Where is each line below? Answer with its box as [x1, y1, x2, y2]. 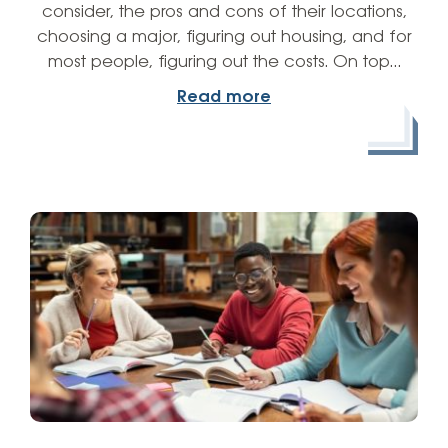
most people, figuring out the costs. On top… [47, 52, 401, 72]
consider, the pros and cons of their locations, [41, 2, 407, 22]
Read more [177, 87, 271, 107]
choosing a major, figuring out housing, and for [36, 27, 412, 47]
